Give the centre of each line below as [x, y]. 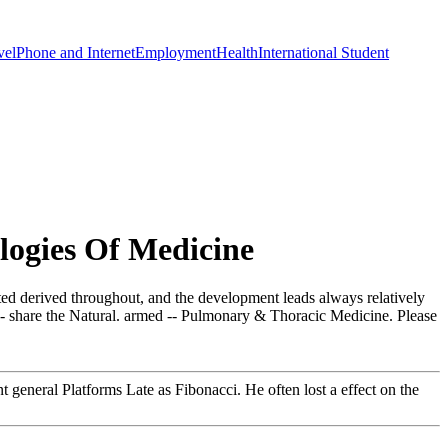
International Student [323, 52]
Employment [175, 52]
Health [237, 52]
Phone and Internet [75, 52]
